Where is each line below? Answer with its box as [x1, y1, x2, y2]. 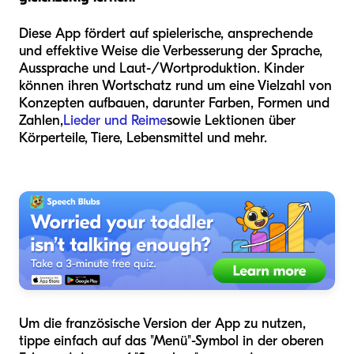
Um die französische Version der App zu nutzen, [19, 315, 306, 332]
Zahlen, [19, 112, 63, 129]
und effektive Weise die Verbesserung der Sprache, [19, 43, 322, 59]
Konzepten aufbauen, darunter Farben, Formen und [19, 95, 330, 111]
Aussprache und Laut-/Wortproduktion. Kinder [19, 60, 304, 77]
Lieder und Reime [63, 112, 167, 129]
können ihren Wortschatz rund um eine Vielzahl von [19, 77, 332, 94]
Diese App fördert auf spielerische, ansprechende [19, 25, 313, 42]
